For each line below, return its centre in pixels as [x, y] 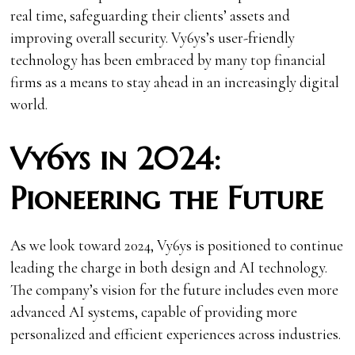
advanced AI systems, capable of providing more [154, 311]
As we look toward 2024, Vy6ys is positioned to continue [177, 245]
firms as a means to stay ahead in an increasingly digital [175, 82]
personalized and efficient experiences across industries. [176, 334]
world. [29, 104]
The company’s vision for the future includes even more [175, 289]
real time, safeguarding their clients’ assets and [151, 15]
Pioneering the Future [167, 198]
